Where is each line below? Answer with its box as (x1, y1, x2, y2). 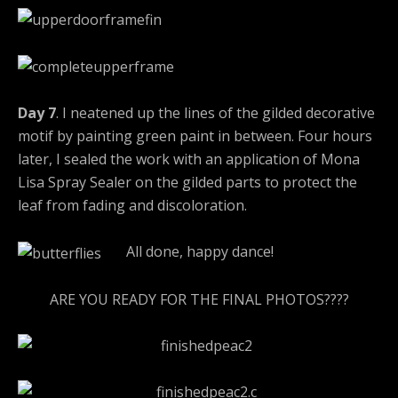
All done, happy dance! (101, 242, 274, 262)
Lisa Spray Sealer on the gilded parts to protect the (18, 172, 357, 193)
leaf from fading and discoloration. (18, 195, 247, 216)
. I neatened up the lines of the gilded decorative (56, 103, 375, 123)
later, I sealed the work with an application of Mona (18, 149, 360, 170)
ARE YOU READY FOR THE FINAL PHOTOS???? (49, 290, 349, 310)
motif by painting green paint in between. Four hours (18, 126, 372, 147)
